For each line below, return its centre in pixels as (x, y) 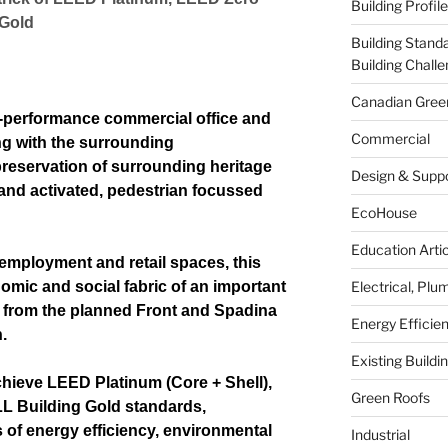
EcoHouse (383, 212)
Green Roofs (390, 397)
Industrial (380, 434)
